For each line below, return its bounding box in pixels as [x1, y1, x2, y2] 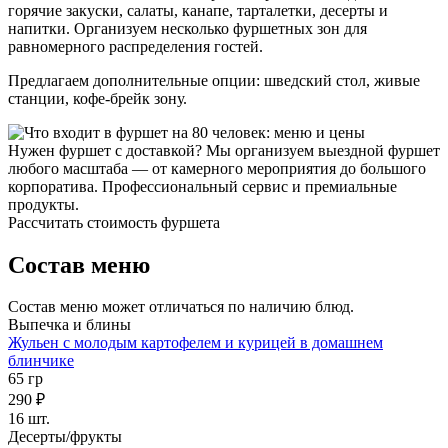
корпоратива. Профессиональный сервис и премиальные [8, 177, 397, 195]
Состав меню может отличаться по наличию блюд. [8, 298, 354, 316]
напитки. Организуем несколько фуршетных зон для [8, 19, 367, 37]
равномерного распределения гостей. [8, 37, 263, 55]
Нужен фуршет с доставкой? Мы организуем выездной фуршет [8, 141, 440, 159]
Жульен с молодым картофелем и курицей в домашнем [8, 334, 383, 352]
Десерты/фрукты [8, 428, 122, 446]
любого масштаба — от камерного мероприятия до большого [8, 159, 426, 177]
